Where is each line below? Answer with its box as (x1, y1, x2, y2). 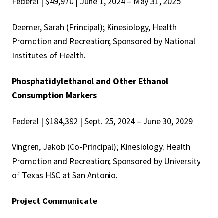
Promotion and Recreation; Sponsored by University (12, 155, 200, 167)
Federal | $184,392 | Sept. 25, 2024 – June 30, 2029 (12, 115, 193, 127)
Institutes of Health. (12, 50, 86, 61)
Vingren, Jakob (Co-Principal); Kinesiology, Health (12, 141, 190, 153)
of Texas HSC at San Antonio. (12, 169, 118, 181)
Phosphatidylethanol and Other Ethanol (12, 75, 168, 87)
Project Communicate (12, 195, 97, 207)
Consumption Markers (12, 90, 97, 101)
